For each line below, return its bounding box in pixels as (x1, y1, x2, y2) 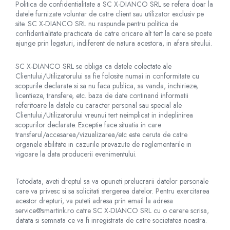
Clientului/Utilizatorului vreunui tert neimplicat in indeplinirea (15, 110, 193, 120)
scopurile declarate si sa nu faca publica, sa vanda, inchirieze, (15, 81, 198, 91)
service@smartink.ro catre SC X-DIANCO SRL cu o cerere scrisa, (15, 205, 209, 216)
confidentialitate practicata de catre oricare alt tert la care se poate (15, 28, 212, 39)
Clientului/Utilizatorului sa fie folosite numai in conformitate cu (15, 71, 199, 81)
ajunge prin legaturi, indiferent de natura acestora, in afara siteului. (15, 38, 214, 48)
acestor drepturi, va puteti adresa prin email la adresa (15, 196, 173, 206)
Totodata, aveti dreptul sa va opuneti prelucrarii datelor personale (15, 176, 208, 186)
